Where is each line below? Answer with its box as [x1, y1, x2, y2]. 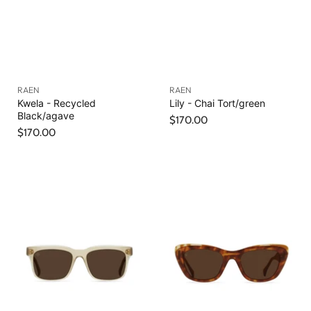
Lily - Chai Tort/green [169, 97, 265, 110]
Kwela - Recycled [17, 97, 96, 110]
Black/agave [17, 110, 74, 122]
